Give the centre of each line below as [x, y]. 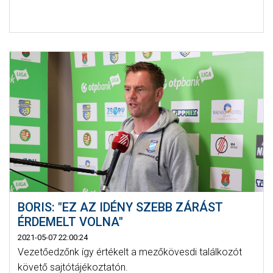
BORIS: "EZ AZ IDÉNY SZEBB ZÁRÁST [120, 207]
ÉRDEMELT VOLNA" [70, 222]
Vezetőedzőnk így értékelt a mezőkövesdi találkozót [129, 252]
